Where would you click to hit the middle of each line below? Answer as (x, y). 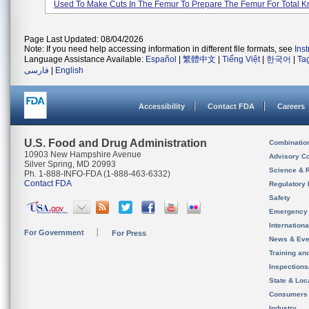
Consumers (288, 294)
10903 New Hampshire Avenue (83, 154)
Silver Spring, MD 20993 (70, 164)
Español (161, 59)
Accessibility (162, 106)
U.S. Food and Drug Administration (116, 143)
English (69, 70)
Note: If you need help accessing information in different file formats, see (159, 49)
